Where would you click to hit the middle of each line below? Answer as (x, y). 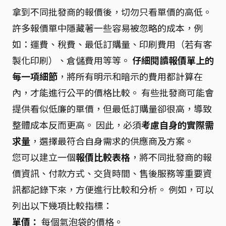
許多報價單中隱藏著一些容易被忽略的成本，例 (107, 27)
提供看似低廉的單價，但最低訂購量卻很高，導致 (112, 108)
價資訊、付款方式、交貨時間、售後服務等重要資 (112, 173)
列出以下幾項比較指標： (62, 205)
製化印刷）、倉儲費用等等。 (72, 60)
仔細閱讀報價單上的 (173, 60)
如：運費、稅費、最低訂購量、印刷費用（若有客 (112, 44)
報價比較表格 (103, 157)
